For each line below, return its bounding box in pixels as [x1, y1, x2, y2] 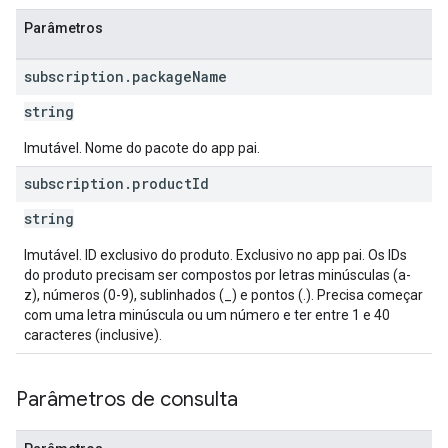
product [132, 174, 192, 193]
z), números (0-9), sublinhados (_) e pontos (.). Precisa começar [24, 287, 423, 303]
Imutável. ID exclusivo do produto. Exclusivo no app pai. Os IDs [24, 247, 407, 263]
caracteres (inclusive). [24, 327, 162, 343]
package [132, 67, 192, 86]
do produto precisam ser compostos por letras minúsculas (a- [24, 267, 411, 283]
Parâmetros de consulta [16, 387, 238, 412]
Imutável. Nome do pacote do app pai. [24, 140, 260, 156]
